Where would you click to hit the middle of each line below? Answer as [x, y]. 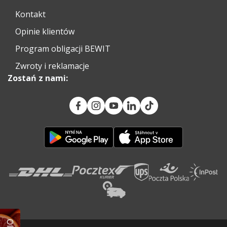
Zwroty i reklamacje [52, 66]
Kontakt [30, 14]
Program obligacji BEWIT [63, 48]
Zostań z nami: [38, 78]
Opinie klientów [45, 31]
